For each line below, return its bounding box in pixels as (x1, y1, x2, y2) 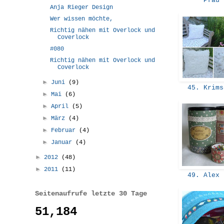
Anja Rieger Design (49, 3, 113, 11)
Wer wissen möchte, (49, 15, 113, 22)
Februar (51, 126, 79, 134)
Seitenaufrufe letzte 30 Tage (35, 189, 147, 197)
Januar (51, 138, 76, 146)
